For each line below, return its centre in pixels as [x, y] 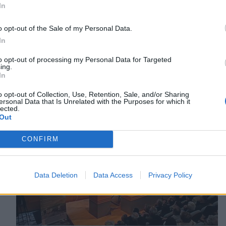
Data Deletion [56, 175]
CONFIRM [40, 139]
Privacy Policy [170, 175]
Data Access [113, 175]
